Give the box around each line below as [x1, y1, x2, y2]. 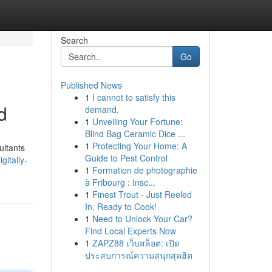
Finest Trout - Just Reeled [92, 188, 192, 200]
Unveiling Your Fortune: [92, 115, 183, 127]
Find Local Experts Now [84, 225, 176, 237]
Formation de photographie [92, 164, 197, 176]
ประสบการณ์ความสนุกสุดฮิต [84, 249, 192, 261]
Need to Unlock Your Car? [92, 212, 192, 225]
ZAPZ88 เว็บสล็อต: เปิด [92, 237, 180, 249]
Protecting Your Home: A [92, 140, 187, 152]
